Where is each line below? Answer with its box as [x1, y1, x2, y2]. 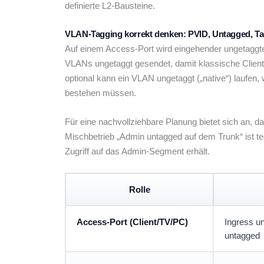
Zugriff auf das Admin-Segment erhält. [65, 146, 210, 157]
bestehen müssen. [65, 88, 136, 98]
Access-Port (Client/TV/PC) [77, 217, 188, 227]
